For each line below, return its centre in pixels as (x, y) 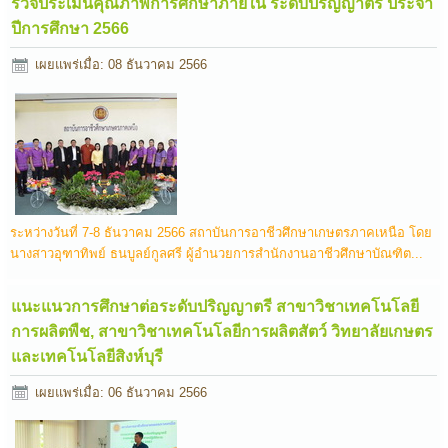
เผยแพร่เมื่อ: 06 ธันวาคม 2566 (121, 392)
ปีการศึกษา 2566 (70, 29)
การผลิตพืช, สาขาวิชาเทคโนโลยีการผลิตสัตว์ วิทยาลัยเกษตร (222, 331)
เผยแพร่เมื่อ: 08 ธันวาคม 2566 (121, 65)
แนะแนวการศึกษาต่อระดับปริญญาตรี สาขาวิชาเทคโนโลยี (215, 306)
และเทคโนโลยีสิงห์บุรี (87, 356)
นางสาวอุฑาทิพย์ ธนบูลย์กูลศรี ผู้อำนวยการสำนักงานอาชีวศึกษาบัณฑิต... (217, 253)
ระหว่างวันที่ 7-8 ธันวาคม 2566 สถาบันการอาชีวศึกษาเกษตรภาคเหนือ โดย (221, 232)
